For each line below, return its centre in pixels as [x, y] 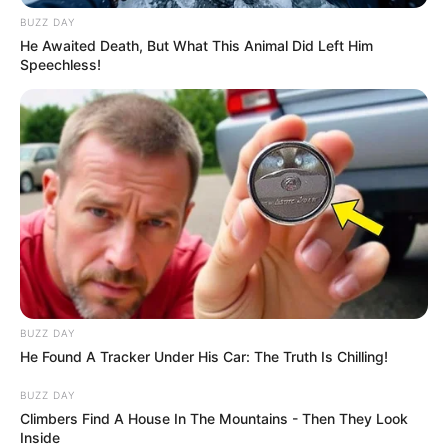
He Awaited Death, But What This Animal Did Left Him [196, 46]
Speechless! [60, 65]
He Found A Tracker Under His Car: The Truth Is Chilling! [204, 357]
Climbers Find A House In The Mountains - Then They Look [214, 419]
